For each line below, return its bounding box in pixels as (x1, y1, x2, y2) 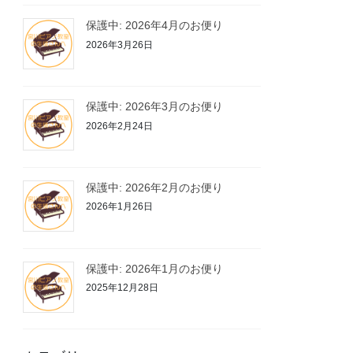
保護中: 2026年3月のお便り (86, 99, 224, 113)
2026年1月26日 (86, 201, 154, 213)
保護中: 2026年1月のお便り (86, 262, 224, 275)
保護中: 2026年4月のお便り (86, 19, 224, 32)
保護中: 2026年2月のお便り (86, 180, 224, 194)
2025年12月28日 (86, 282, 159, 294)
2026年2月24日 (86, 120, 154, 132)
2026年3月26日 (86, 39, 154, 50)
